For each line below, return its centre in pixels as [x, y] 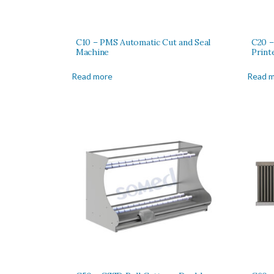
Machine [93, 52]
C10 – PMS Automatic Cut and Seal [143, 42]
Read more [92, 76]
